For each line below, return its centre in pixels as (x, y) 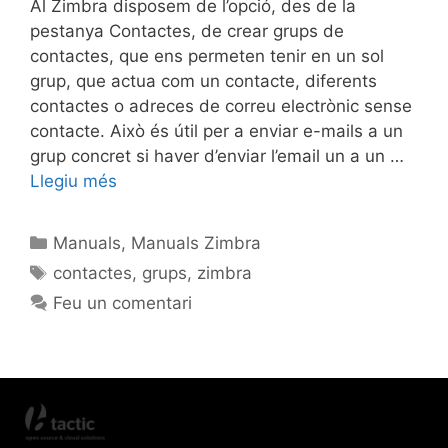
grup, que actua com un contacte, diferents (203, 80)
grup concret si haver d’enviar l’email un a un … (217, 155)
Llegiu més (73, 180)
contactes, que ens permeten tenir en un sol (207, 55)
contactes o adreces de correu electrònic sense (221, 105)
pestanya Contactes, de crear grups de (187, 30)
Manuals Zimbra (196, 242)
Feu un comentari (123, 302)
